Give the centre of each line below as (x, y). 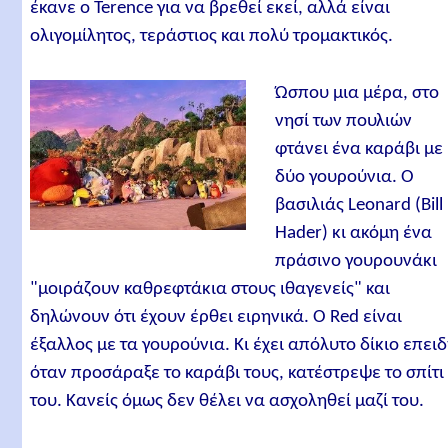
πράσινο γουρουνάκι (355, 261)
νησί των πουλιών (343, 121)
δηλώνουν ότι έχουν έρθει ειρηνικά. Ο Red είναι (216, 317)
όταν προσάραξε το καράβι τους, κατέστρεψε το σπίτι (237, 373)
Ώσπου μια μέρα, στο (356, 93)
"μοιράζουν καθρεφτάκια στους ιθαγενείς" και (210, 289)
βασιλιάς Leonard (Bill (358, 205)
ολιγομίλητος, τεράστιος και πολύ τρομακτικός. (212, 37)
